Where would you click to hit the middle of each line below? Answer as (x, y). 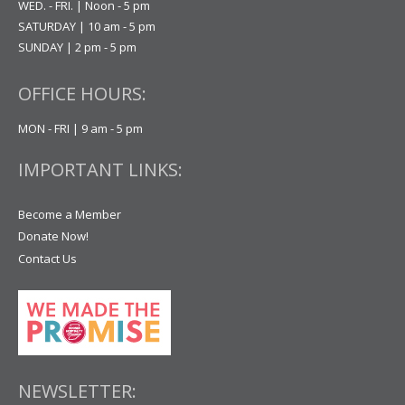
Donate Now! (53, 236)
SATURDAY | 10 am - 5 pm (86, 27)
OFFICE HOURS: (82, 94)
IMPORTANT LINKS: (100, 169)
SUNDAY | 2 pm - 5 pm (77, 47)
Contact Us (47, 258)
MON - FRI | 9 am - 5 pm (80, 129)
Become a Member (69, 214)
